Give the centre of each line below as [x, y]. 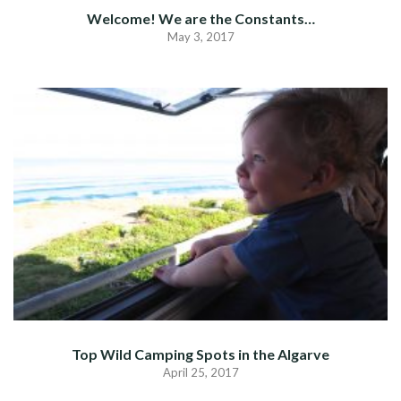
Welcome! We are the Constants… [200, 18]
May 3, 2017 [200, 36]
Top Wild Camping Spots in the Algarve [200, 354]
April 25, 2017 [200, 372]
